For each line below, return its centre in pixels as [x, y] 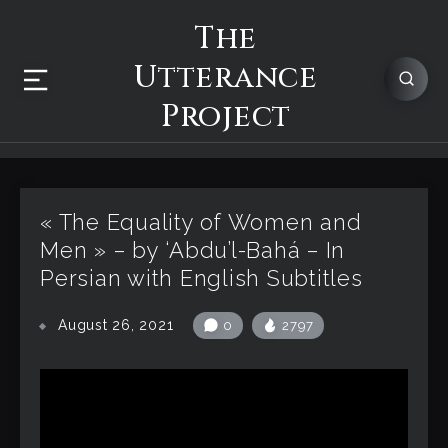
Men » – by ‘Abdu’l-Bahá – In [192, 250]
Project [225, 117]
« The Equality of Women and [201, 222]
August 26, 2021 [116, 325]
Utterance [226, 78]
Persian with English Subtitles [201, 278]
